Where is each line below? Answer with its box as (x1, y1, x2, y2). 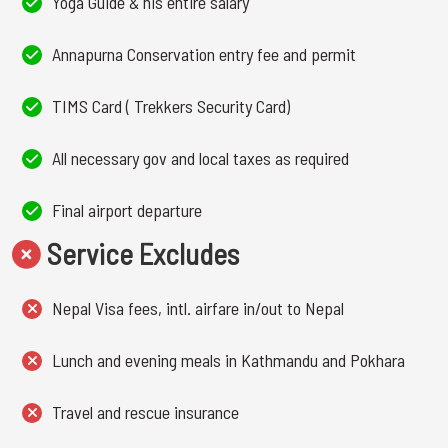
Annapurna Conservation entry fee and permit (52, 43, 356, 65)
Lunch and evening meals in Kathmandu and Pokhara (52, 349, 405, 371)
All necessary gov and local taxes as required (52, 147, 349, 169)
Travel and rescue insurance (52, 401, 239, 423)
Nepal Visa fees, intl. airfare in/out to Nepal (52, 297, 344, 319)
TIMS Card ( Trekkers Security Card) (52, 95, 290, 117)
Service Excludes (41, 236, 239, 271)
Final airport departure (52, 199, 202, 221)
